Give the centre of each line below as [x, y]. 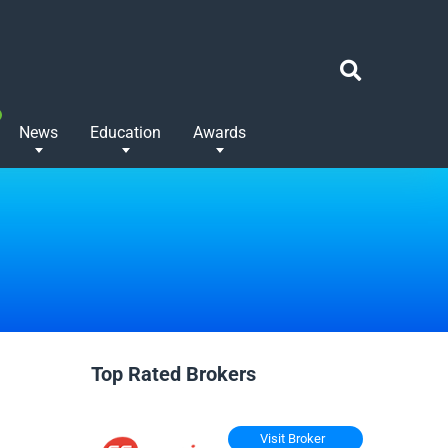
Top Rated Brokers [173, 374]
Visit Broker [292, 438]
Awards [219, 132]
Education [125, 132]
